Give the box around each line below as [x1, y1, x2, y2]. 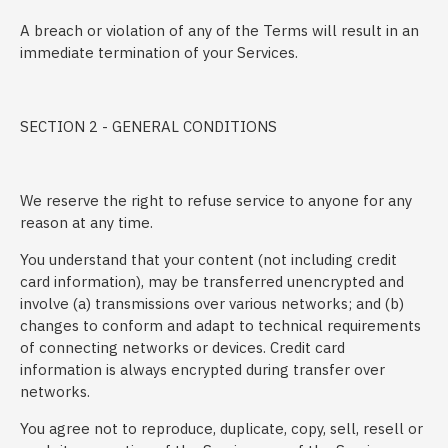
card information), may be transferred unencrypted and [20, 272, 404, 291]
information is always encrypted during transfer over [20, 360, 385, 379]
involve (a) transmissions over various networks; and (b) [20, 294, 404, 313]
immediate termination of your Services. [20, 43, 298, 62]
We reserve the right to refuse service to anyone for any [20, 191, 412, 210]
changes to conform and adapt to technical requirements [20, 316, 421, 335]
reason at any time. [20, 213, 153, 232]
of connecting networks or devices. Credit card [20, 338, 345, 357]
